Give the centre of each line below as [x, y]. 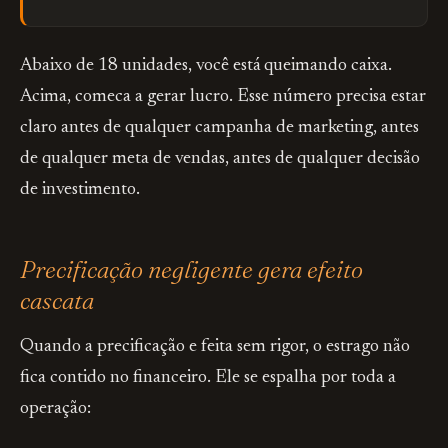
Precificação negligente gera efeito [191, 269]
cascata [57, 300]
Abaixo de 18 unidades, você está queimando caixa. [206, 66]
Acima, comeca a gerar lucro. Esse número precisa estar [223, 97]
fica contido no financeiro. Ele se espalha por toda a [208, 378]
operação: [55, 409]
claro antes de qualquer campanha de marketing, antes [219, 128]
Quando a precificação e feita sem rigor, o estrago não [215, 347]
